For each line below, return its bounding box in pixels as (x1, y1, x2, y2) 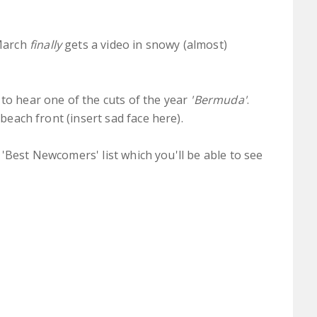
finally (29, 36, 62, 52)
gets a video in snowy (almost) (62, 36, 227, 52)
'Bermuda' (190, 91, 247, 108)
